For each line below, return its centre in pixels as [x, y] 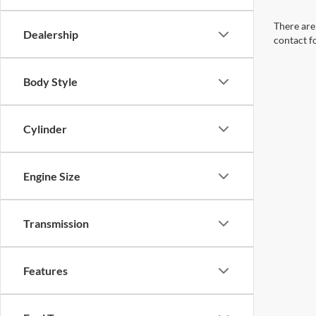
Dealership [51, 34]
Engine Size [52, 176]
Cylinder [45, 129]
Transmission [56, 223]
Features [45, 271]
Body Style [50, 81]
